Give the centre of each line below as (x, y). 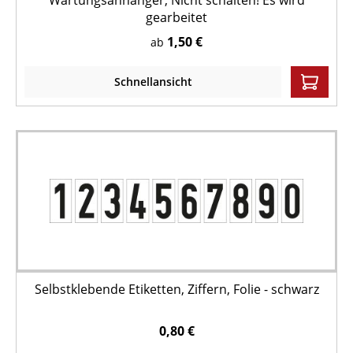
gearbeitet (176, 17)
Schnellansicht (153, 82)
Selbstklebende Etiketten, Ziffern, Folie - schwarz (176, 289)
